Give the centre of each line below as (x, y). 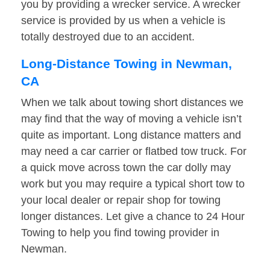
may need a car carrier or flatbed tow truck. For (134, 152)
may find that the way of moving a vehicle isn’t (131, 119)
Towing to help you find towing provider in (120, 233)
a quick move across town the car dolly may (126, 168)
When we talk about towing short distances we (132, 103)
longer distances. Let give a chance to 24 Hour (133, 217)
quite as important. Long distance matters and (131, 135)
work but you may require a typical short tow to (133, 184)
